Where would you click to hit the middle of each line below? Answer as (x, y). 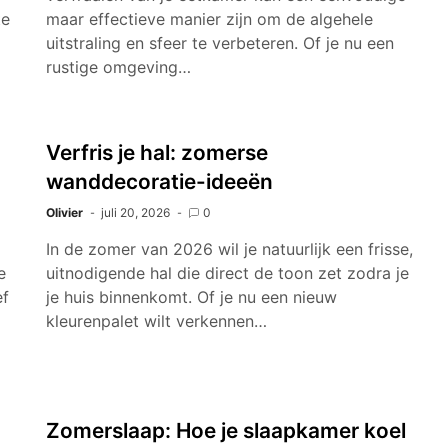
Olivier (64, 212)
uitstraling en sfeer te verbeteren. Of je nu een (220, 43)
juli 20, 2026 (135, 212)
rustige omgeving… (118, 67)
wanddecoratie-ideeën (159, 181)
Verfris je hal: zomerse (157, 152)
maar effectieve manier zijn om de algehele (209, 19)
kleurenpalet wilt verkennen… (156, 321)
